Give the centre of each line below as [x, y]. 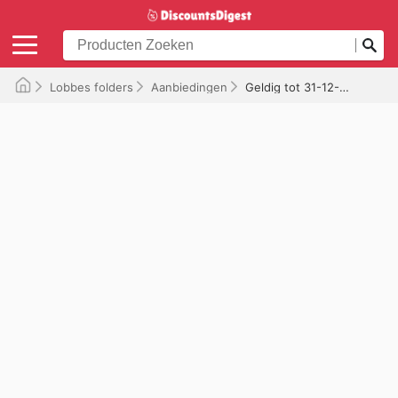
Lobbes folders [92, 87]
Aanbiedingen [189, 87]
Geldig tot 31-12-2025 [292, 87]
